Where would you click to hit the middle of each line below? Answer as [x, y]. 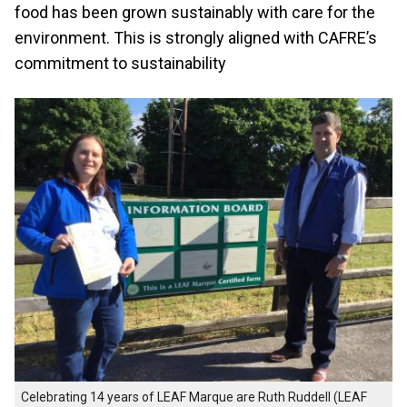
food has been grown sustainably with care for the [195, 12]
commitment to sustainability [120, 63]
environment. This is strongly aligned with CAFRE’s [196, 38]
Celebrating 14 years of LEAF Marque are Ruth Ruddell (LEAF [194, 397]
